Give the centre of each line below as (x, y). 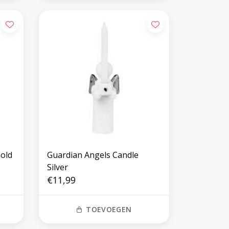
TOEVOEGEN (109, 209)
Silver (57, 167)
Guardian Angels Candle (93, 155)
